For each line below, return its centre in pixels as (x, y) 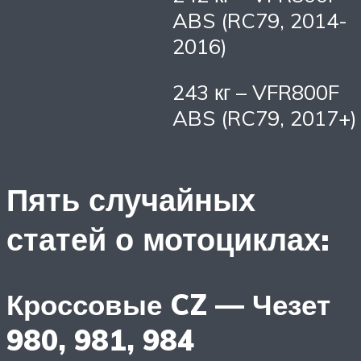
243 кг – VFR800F (256, 92)
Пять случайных (131, 200)
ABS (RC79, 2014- (260, 20)
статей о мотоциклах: (168, 239)
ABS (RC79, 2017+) (265, 118)
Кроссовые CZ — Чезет (168, 305)
